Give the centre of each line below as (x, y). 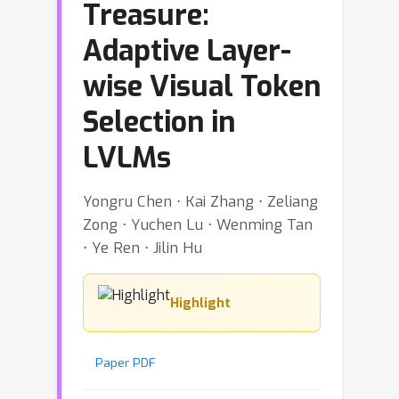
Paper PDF (126, 362)
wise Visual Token (202, 86)
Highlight (200, 303)
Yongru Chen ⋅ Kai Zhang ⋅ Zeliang (200, 201)
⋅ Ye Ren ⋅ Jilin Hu (142, 248)
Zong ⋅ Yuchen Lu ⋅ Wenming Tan (198, 224)
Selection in (159, 122)
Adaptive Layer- (187, 51)
